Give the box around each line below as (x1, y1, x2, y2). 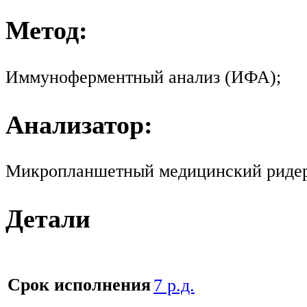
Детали (5, 204, 90, 234)
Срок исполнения (8, 275, 151, 295)
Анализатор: (5, 110, 153, 139)
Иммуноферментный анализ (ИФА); (5, 66, 281, 87)
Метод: (5, 15, 88, 45)
